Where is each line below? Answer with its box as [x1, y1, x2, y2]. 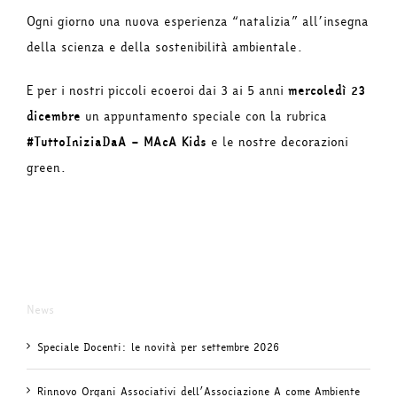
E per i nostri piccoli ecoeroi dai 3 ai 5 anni [27, 82, 288, 101]
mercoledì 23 [288, 82, 365, 101]
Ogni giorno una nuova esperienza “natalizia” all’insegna [27, 12, 369, 32]
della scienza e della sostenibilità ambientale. [27, 38, 303, 58]
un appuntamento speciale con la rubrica [85, 107, 327, 127]
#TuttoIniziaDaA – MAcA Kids [27, 133, 206, 152]
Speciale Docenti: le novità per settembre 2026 [37, 339, 279, 355]
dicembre [27, 107, 85, 127]
